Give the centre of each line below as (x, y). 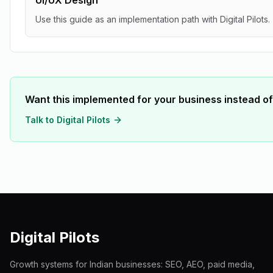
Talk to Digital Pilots (68, 120)
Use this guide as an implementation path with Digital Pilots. (153, 19)
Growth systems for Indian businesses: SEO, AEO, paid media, (132, 264)
